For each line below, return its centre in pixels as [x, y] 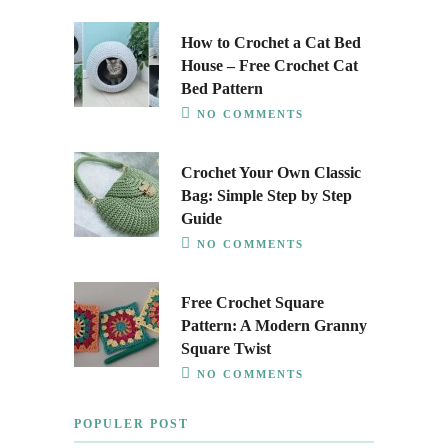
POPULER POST [131, 424]
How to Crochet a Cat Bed [271, 42]
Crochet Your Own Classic [271, 172]
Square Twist [226, 348]
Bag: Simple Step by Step [266, 195]
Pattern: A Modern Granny [274, 325]
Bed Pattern [222, 88]
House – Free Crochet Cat [269, 65]
